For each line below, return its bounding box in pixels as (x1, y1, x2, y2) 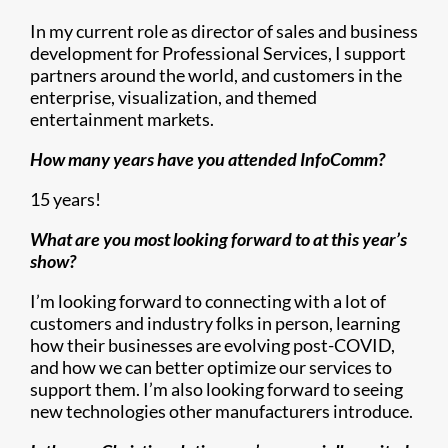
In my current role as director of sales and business (30, 20, 418, 42)
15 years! (30, 188, 101, 210)
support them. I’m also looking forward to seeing (30, 378, 403, 400)
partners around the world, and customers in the (30, 64, 402, 86)
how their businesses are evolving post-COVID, (30, 334, 395, 356)
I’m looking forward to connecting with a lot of (30, 290, 386, 312)
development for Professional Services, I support (30, 42, 406, 64)
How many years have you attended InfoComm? (30, 148, 387, 170)
